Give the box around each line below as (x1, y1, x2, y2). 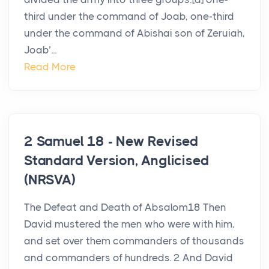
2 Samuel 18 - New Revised (24, 133, 199, 150)
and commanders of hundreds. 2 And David (24, 252, 233, 264)
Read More (24, 61, 76, 73)
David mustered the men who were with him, (24, 218, 235, 231)
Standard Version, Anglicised (24, 153, 209, 169)
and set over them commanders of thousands (24, 235, 244, 247)
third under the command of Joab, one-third (24, 10, 234, 23)
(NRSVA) (24, 172, 76, 189)
